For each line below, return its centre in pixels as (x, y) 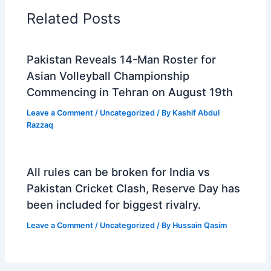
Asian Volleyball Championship (108, 76)
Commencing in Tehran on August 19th (130, 92)
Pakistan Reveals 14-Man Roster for (122, 60)
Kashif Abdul (196, 113)
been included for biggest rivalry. (114, 205)
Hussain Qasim (200, 226)
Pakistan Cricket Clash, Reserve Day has (134, 188)
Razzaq (40, 125)
